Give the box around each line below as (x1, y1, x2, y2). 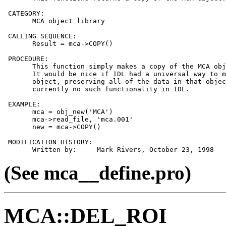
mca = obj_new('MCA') (4, 108, 113, 116)
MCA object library (4, 17, 105, 25)
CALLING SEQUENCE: (4, 32, 77, 40)
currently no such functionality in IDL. (4, 85, 190, 93)
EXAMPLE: (4, 100, 40, 108)
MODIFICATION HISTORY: (4, 138, 93, 146)
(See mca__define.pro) (4, 162, 191, 184)
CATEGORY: (4, 10, 44, 18)
